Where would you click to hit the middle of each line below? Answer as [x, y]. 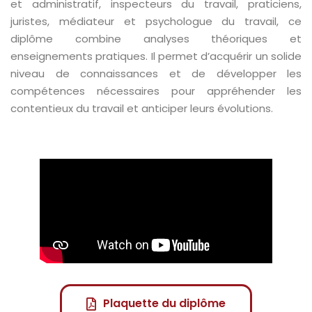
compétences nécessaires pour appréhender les [156, 91]
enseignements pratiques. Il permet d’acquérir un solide [156, 56]
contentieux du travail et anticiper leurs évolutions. [142, 109]
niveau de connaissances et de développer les [156, 74]
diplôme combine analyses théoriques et [156, 39]
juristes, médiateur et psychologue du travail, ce [156, 22]
